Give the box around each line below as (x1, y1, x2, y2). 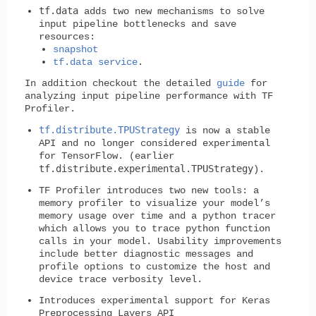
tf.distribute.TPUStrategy (39, 123, 180, 135)
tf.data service (53, 56, 138, 68)
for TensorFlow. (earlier (39, 150, 174, 162)
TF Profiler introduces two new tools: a (39, 184, 259, 196)
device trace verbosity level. (39, 273, 202, 285)
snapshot (53, 43, 98, 55)
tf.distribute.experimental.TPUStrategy (39, 162, 253, 174)
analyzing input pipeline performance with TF (25, 90, 273, 102)
